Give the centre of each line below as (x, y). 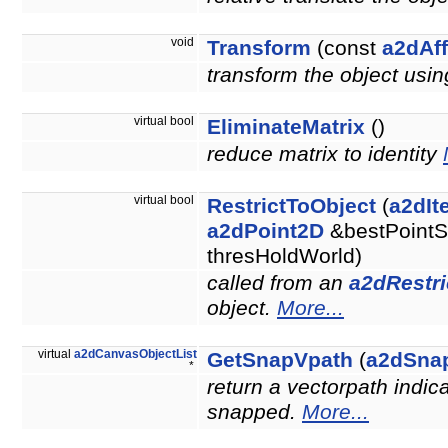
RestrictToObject (291, 206)
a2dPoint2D (265, 231)
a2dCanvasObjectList (135, 354)
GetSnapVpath (280, 360)
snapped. (254, 412)
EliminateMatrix (286, 127)
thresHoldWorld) (284, 256)
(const (346, 48)
